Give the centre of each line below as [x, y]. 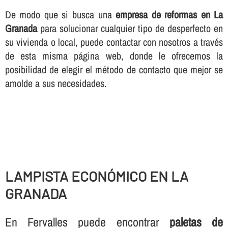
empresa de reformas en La [169, 15]
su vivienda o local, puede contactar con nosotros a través [114, 42]
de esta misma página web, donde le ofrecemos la [114, 56]
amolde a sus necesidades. [56, 83]
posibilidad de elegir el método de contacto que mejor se [114, 70]
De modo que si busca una [60, 15]
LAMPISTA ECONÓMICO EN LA [96, 176]
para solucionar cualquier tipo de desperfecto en [130, 28]
